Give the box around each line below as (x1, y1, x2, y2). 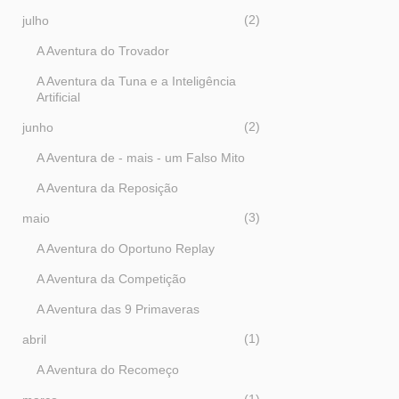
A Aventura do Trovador (37, 44, 169, 58)
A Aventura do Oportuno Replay (37, 241, 215, 256)
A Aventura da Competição (37, 272, 186, 286)
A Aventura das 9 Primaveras (37, 302, 199, 316)
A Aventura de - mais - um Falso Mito (37, 151, 245, 165)
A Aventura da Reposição (37, 181, 178, 195)
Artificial (37, 90, 80, 104)
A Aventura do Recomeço (37, 362, 179, 377)
